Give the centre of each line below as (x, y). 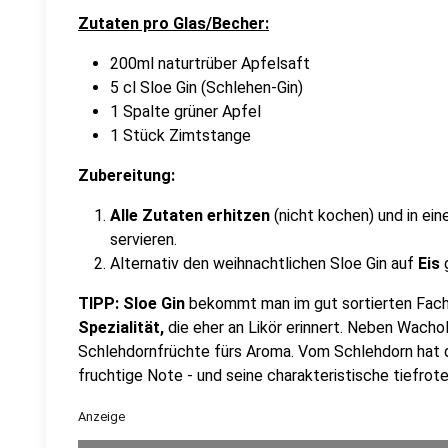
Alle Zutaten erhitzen (190, 215)
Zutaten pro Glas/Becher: (173, 23)
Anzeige (101, 416)
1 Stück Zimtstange (180, 135)
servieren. (143, 239)
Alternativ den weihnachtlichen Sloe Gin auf (264, 263)
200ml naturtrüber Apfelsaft (210, 63)
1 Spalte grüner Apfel (185, 111)
